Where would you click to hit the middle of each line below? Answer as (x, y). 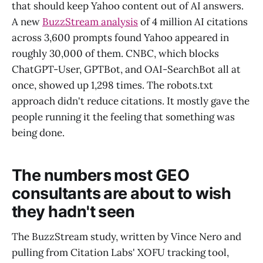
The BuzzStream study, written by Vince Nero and (127, 236)
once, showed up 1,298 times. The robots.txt (112, 85)
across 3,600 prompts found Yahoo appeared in (120, 37)
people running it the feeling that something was (123, 117)
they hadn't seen (73, 212)
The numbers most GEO (101, 176)
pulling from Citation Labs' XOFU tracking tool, (120, 252)
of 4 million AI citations (193, 21)
